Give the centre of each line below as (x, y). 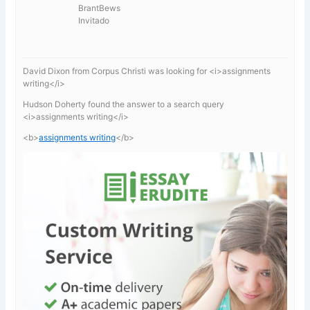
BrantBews (100, 8)
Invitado (94, 20)
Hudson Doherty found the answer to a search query (124, 104)
